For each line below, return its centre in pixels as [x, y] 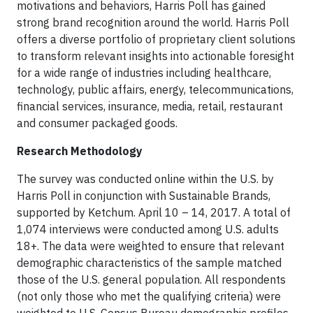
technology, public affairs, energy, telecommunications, [155, 89]
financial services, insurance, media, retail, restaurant [150, 106]
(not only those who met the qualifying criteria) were [149, 296]
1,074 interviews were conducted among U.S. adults [148, 229]
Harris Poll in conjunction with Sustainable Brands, [144, 196]
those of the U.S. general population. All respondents [151, 279]
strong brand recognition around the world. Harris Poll [153, 22]
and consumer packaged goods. [97, 123]
